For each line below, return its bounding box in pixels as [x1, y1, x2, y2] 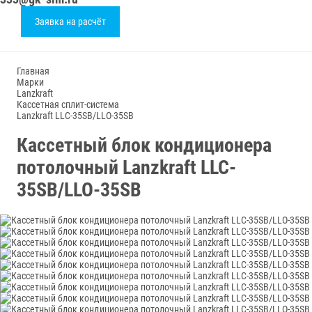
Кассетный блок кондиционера [17, 133, 272, 157]
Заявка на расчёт [35, 16, 106, 27]
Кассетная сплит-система [17, 99, 119, 110]
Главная [17, 65, 49, 77]
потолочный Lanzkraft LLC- [17, 155, 236, 179]
